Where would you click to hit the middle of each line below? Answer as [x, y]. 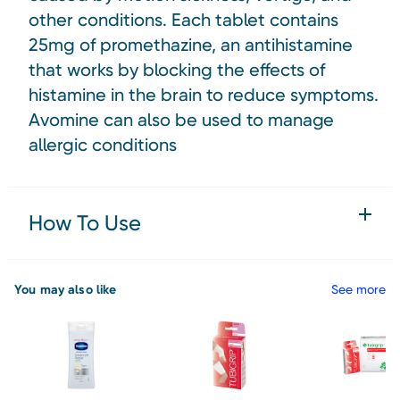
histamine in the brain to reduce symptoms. [204, 94]
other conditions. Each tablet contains [183, 19]
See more [358, 289]
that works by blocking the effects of [177, 69]
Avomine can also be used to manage [181, 119]
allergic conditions [103, 144]
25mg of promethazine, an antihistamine [191, 44]
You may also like [66, 289]
